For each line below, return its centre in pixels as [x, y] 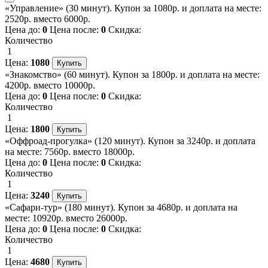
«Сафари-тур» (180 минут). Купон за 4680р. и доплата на [121, 207]
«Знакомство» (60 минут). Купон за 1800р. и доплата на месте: [132, 74]
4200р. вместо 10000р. [50, 85]
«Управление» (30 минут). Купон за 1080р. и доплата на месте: [133, 8]
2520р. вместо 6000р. [48, 19]
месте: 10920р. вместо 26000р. [66, 218]
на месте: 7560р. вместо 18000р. [70, 151]
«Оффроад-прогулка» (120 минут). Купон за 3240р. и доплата [130, 141]
